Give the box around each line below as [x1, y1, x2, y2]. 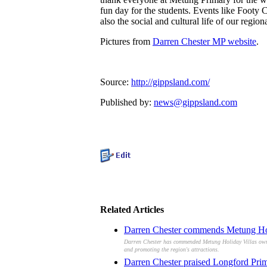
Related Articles [100, 204, 164, 215]
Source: [100, 76, 131, 87]
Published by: [100, 97, 154, 107]
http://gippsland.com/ [131, 76, 210, 87]
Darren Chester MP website [153, 36, 256, 46]
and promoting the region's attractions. [124, 246, 219, 256]
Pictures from [100, 36, 153, 46]
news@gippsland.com [154, 97, 237, 107]
